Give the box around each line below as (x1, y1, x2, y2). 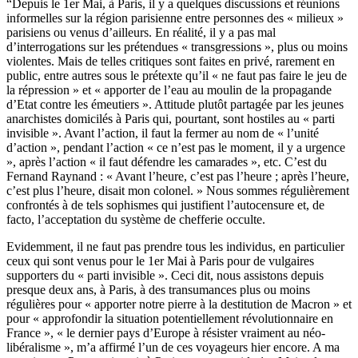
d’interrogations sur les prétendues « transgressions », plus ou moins (6, 39, 348, 54)
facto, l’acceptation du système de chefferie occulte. (6, 212, 265, 226)
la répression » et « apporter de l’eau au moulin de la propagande (6, 82, 332, 97)
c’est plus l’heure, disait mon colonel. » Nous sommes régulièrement (6, 183, 349, 197)
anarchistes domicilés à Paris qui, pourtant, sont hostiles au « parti (6, 111, 335, 125)
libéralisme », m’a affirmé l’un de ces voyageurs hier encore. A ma (6, 340, 340, 354)
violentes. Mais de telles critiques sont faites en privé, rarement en (6, 54, 335, 68)
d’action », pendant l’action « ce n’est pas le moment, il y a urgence (6, 140, 345, 154)
